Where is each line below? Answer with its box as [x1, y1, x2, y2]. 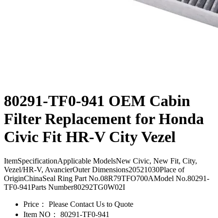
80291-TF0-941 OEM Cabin [4, 92, 190, 110]
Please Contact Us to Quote [47, 200, 133, 208]
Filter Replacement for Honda [4, 110, 204, 128]
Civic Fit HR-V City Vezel [4, 128, 176, 146]
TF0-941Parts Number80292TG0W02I [4, 182, 125, 191]
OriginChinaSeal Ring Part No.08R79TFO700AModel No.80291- [4, 174, 209, 182]
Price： [23, 200, 47, 208]
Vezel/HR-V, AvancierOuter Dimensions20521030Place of [4, 165, 184, 174]
